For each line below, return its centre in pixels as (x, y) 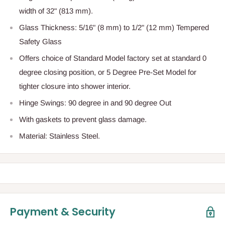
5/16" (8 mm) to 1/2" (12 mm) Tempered (143, 28)
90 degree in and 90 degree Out (119, 103)
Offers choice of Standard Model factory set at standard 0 (113, 58)
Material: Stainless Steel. (60, 136)
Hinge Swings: (43, 103)
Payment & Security (63, 212)
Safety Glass (40, 42)
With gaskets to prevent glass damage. (83, 120)
